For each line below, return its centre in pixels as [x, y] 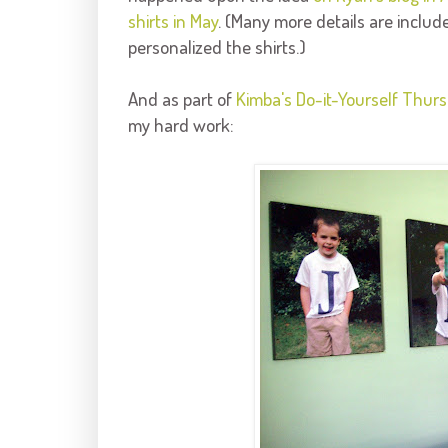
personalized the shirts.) [216, 47]
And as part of [181, 99]
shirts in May [172, 21]
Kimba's [263, 99]
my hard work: [180, 125]
